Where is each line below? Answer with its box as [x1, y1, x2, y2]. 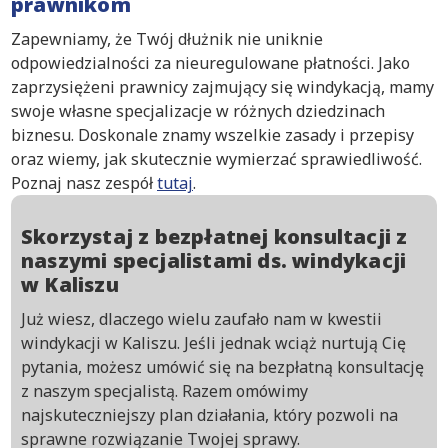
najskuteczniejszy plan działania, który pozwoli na [21, 403, 398, 426]
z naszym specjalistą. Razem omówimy [21, 379, 308, 402]
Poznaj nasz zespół [11, 171, 157, 194]
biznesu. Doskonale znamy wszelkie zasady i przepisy [11, 123, 414, 146]
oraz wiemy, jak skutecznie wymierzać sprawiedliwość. [11, 147, 422, 170]
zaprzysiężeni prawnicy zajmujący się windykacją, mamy [11, 75, 434, 98]
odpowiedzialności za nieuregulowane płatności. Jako [11, 51, 410, 74]
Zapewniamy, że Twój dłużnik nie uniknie [11, 27, 323, 50]
